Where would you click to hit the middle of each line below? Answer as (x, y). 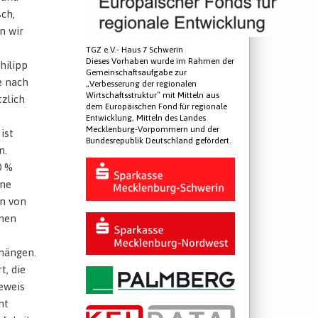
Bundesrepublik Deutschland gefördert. (159, 141)
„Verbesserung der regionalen (141, 84)
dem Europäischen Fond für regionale (157, 107)
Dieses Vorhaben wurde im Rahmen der (160, 61)
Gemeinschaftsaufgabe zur (136, 73)
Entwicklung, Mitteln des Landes (146, 118)
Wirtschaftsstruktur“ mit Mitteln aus (153, 95)
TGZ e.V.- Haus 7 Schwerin (135, 50)
